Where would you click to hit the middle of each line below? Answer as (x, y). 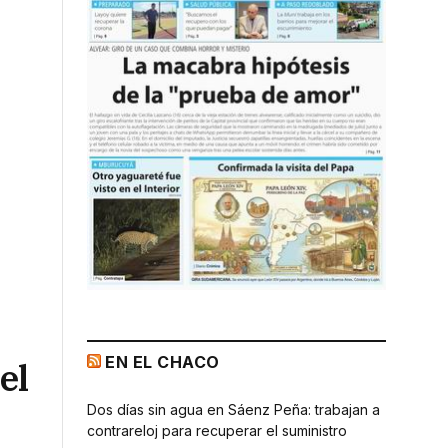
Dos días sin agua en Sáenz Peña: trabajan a (233, 409)
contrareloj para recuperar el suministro (217, 430)
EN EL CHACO (162, 361)
